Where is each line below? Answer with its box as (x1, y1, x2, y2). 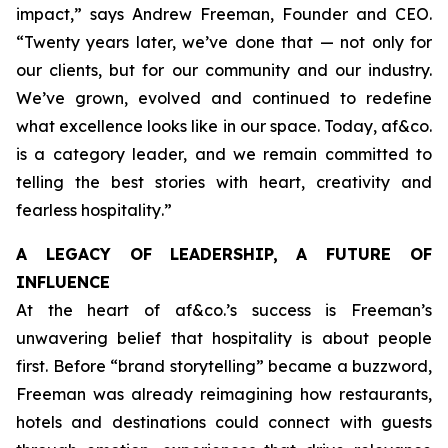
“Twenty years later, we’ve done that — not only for (16, 32, 432, 53)
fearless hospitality (16, 200, 161, 221)
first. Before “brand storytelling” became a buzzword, (16, 356, 432, 377)
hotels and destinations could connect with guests (16, 412, 432, 433)
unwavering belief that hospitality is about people (16, 328, 432, 349)
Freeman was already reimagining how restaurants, (16, 384, 432, 405)
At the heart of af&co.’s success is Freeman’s (16, 300, 432, 321)
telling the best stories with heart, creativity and (16, 172, 432, 193)
